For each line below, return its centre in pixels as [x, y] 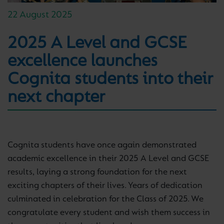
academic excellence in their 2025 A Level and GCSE [108, 159]
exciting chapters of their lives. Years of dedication [105, 186]
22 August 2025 [40, 15]
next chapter [56, 97]
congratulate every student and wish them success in [109, 213]
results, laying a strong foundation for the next [97, 172]
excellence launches [82, 61]
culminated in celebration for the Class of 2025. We [105, 199]
